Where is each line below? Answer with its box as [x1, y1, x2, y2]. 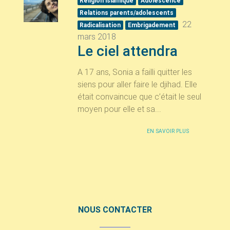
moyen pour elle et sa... [77, 103, 161, 114]
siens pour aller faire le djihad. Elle [77, 79, 197, 89]
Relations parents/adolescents [80, 8, 174, 16]
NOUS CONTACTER [78, 204, 152, 215]
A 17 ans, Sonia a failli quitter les [77, 66, 192, 77]
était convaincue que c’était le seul [77, 91, 201, 102]
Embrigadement [127, 21, 176, 29]
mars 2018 [77, 31, 116, 42]
